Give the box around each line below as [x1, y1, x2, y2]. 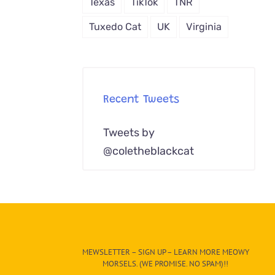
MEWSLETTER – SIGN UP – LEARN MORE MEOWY [82, 246, 249, 257]
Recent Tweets [103, 95, 180, 106]
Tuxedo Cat [89, 20, 142, 33]
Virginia [186, 20, 222, 33]
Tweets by [103, 125, 155, 139]
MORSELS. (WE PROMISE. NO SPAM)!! [103, 258, 228, 269]
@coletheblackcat [103, 144, 195, 158]
